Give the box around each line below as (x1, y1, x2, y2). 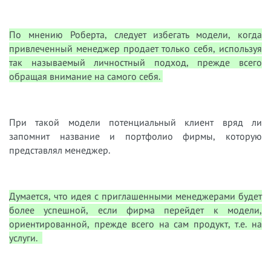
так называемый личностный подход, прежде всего (9, 56, 262, 69)
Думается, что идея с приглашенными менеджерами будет (9, 190, 262, 203)
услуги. (9, 232, 42, 244)
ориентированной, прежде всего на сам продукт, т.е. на (9, 218, 262, 230)
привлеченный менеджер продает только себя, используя (9, 42, 262, 55)
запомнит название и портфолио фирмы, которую (9, 130, 262, 143)
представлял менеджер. (9, 144, 110, 157)
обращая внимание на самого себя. (9, 70, 163, 83)
